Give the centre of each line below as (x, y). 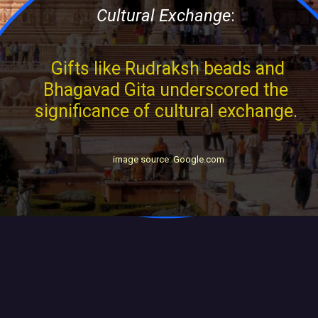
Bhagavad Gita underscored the (166, 89)
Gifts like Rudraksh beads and (166, 68)
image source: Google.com (168, 159)
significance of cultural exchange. (166, 111)
